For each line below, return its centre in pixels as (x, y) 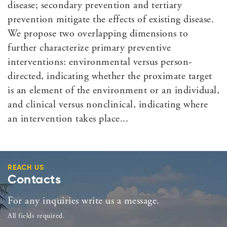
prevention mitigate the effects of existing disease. (111, 20)
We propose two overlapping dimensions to (98, 34)
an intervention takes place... (68, 120)
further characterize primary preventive (89, 49)
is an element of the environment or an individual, (113, 91)
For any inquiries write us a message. (84, 202)
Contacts (34, 180)
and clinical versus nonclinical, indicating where (108, 105)
